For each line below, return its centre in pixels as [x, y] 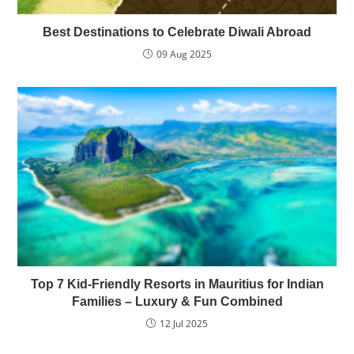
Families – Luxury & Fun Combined [177, 301]
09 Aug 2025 [184, 54]
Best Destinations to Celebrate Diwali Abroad [177, 32]
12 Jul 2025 [184, 323]
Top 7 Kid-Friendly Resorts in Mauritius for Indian [177, 284]
